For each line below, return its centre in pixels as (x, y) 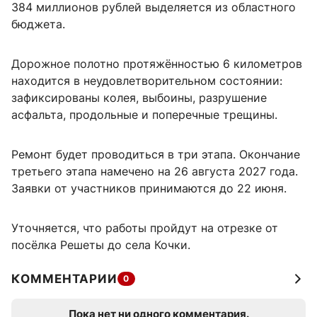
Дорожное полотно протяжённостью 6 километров (157, 64)
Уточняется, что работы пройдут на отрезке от (145, 228)
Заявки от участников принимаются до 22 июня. (149, 189)
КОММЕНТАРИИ (64, 279)
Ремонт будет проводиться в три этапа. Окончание (156, 155)
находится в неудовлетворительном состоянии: (147, 81)
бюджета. (38, 24)
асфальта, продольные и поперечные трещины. (144, 115)
